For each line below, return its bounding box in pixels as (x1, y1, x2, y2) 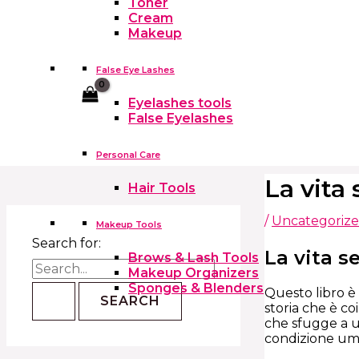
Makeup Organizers (128, 264, 259, 280)
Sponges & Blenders (128, 280, 264, 296)
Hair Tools (128, 179, 196, 196)
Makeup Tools (96, 219, 162, 230)
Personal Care (96, 149, 160, 160)
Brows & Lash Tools (128, 249, 259, 265)
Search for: (32, 236, 101, 252)
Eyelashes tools (128, 95, 232, 111)
